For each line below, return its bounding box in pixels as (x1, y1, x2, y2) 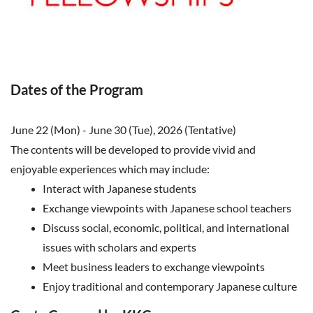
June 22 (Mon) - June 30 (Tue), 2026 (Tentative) (10, 123, 240, 136)
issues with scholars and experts (43, 240, 196, 254)
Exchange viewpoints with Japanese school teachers (43, 201, 291, 214)
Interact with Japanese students (43, 182, 196, 195)
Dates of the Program (10, 81, 143, 98)
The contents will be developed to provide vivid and (10, 143, 256, 156)
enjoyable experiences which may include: (10, 162, 214, 175)
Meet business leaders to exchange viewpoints (43, 260, 265, 273)
